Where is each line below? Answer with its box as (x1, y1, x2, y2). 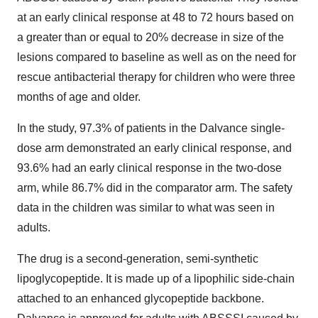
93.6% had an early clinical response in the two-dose (17, 162, 282, 175)
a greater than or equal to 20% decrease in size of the (17, 31, 284, 44)
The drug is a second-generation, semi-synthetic (17, 253, 258, 265)
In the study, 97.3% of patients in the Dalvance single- (17, 122, 285, 135)
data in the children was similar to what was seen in (17, 202, 275, 214)
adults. (17, 221, 50, 234)
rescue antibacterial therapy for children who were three (17, 71, 295, 84)
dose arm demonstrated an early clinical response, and (17, 142, 292, 155)
